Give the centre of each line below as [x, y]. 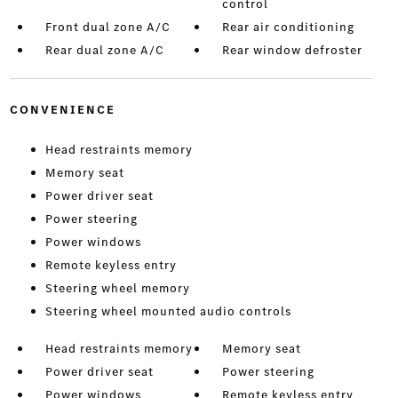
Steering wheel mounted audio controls [168, 312]
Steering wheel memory [117, 289]
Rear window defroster [293, 51]
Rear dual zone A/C [104, 51]
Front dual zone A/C [107, 28]
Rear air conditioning [289, 28]
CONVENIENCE [62, 110]
